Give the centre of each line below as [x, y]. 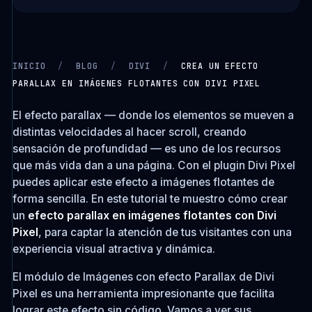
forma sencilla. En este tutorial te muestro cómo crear [150, 199]
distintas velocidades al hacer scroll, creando [129, 132]
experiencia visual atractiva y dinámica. [114, 249]
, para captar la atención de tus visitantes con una [165, 232]
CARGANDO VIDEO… [57, 109]
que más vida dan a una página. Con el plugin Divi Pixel [154, 165]
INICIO [29, 66]
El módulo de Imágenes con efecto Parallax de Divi [143, 276]
